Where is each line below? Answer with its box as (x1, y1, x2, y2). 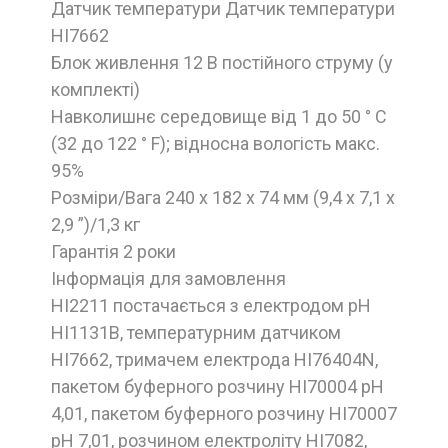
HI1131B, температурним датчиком (51, 321, 341, 343)
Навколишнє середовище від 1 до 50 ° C (51, 105, 387, 127)
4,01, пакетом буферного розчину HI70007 (51, 402, 397, 424)
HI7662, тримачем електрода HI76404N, (51, 348, 378, 370)
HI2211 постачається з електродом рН (51, 294, 371, 316)
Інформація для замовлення (51, 267, 286, 289)
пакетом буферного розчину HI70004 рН (51, 375, 384, 397)
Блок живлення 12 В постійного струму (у (51, 51, 393, 73)
